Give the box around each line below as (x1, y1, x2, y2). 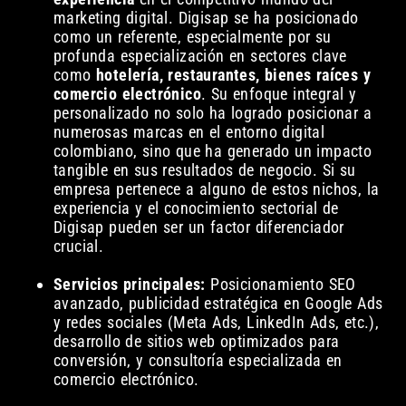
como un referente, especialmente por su (53, 27, 332, 47)
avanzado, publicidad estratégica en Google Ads (53, 294, 383, 314)
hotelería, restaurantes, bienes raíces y (95, 65, 371, 85)
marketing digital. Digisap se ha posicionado (53, 8, 359, 28)
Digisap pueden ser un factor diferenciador (53, 217, 344, 237)
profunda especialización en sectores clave (53, 46, 347, 66)
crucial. (53, 237, 104, 256)
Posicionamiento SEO (205, 275, 356, 295)
